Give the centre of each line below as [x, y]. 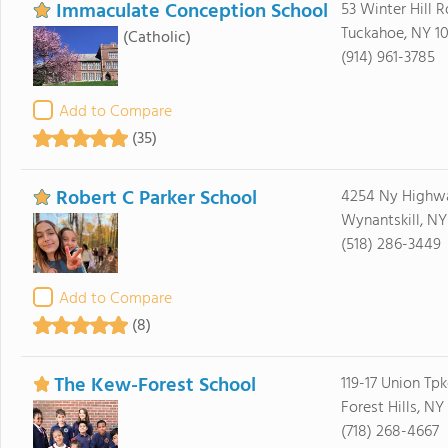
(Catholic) [156, 38]
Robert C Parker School [156, 199]
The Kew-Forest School [154, 386]
